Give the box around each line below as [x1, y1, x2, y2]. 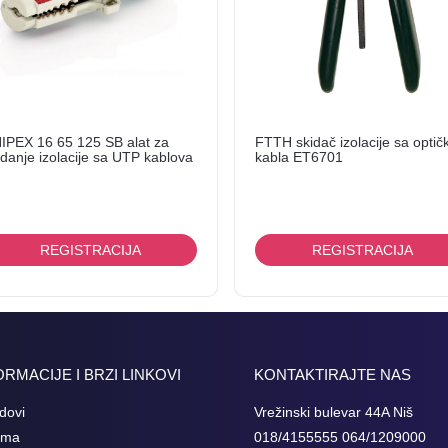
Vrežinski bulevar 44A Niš [254, 403, 413, 420]
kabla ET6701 [255, 148, 344, 165]
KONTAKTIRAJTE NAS [254, 365, 411, 383]
